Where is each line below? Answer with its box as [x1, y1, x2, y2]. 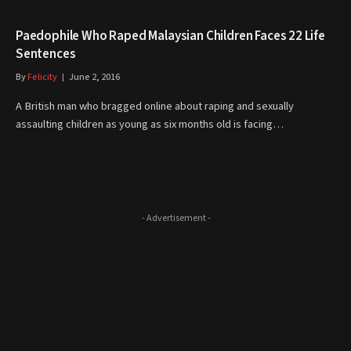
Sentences [16, 45, 76, 63]
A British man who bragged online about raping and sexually [16, 98, 294, 114]
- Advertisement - [141, 212, 211, 225]
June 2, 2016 [69, 71, 120, 84]
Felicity [27, 71, 57, 84]
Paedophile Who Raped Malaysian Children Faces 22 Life [16, 27, 325, 45]
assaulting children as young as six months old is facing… [16, 116, 284, 132]
